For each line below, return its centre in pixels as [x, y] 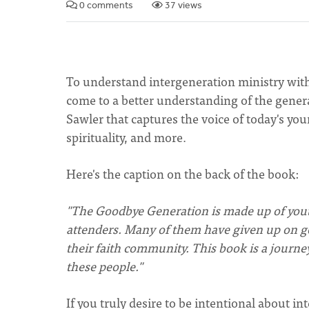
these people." [104, 266]
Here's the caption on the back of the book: [184, 173]
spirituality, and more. [128, 137]
